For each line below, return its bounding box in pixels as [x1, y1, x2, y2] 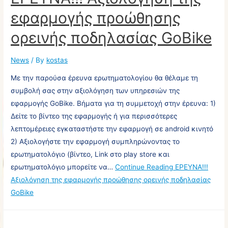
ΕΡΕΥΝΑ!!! [173, 163, 209, 172]
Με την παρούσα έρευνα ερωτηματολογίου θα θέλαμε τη [11, 74, 198, 82]
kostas [46, 55, 68, 64]
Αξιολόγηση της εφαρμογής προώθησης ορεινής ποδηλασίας [11, 176, 211, 184]
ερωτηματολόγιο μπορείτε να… [11, 163, 116, 172]
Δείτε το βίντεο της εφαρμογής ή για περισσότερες [11, 112, 178, 121]
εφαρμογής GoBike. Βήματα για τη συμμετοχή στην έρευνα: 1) [11, 99, 216, 108]
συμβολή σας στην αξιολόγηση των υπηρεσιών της [11, 87, 180, 95]
